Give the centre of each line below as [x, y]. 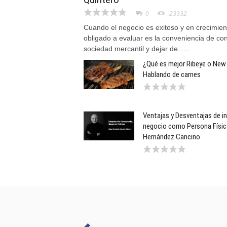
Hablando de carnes [172, 74]
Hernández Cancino [172, 137]
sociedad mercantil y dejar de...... [137, 48]
